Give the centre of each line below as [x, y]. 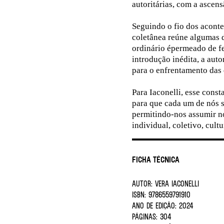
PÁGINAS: [145, 216]
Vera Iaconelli [176, 183]
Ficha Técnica [156, 159]
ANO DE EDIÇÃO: [154, 205]
